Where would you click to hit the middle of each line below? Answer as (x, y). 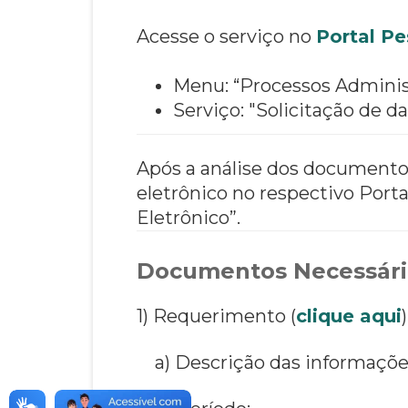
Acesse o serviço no (226, 36)
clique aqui (349, 316)
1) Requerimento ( (216, 316)
